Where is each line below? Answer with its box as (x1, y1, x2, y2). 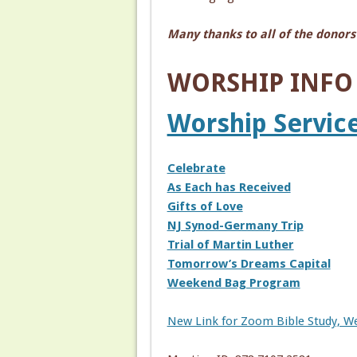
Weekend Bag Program (167, 275, 300, 290)
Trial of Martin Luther (167, 237, 294, 252)
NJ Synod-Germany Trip (167, 218, 304, 233)
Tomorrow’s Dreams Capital (167, 256, 331, 271)
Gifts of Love (167, 198, 243, 214)
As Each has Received (167, 179, 291, 194)
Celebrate (167, 160, 226, 175)
